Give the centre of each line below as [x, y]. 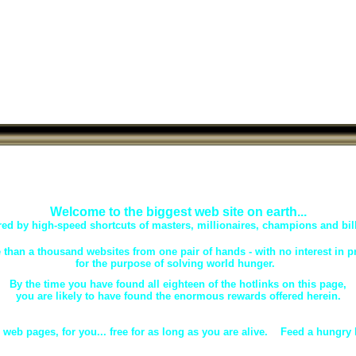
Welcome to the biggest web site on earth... [178, 212]
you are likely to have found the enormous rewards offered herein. [178, 296]
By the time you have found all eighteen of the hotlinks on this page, [178, 284]
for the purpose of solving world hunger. [178, 263]
